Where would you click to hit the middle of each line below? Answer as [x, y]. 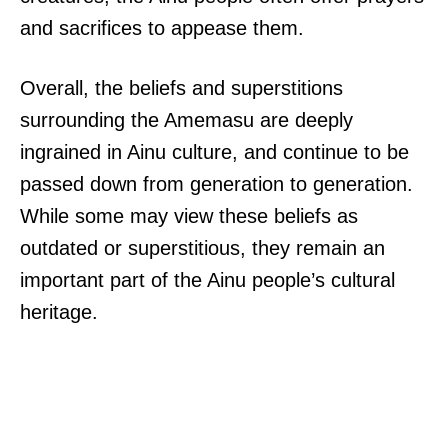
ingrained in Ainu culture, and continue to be [214, 151]
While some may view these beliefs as [189, 215]
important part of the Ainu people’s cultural [207, 279]
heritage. [59, 311]
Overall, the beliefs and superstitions [181, 87]
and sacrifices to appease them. [162, 27]
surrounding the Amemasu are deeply [186, 119]
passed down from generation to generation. [216, 183]
